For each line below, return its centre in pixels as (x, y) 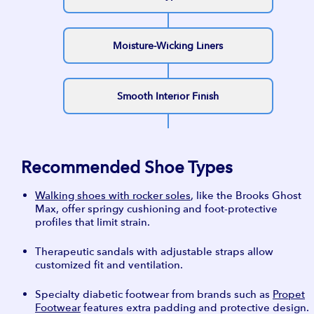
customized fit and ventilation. (109, 265)
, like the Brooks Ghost (246, 195)
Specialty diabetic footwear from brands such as (154, 294)
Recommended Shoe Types (127, 167)
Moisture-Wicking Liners (168, 46)
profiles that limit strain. (93, 222)
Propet (289, 294)
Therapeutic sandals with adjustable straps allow (154, 251)
